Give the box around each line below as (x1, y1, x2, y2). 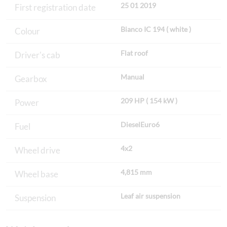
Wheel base (15, 169, 58, 180)
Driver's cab (15, 50, 60, 61)
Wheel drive (15, 145, 60, 156)
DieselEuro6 (121, 120, 160, 129)
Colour (15, 26, 40, 37)
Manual (121, 72, 144, 81)
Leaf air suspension (121, 191, 180, 200)
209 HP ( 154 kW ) (121, 96, 177, 105)
